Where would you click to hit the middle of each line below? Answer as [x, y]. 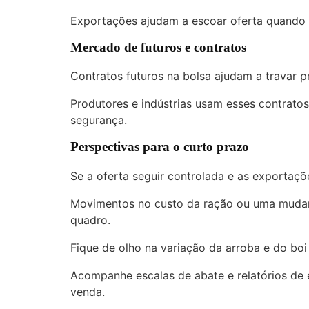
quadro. [90, 220]
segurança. [99, 120]
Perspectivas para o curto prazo [160, 147]
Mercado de [106, 47]
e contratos [214, 47]
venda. [88, 292]
